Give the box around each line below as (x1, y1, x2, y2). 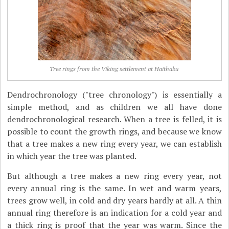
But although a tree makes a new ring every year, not (7, 170, 222, 181)
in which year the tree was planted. (7, 150, 137, 162)
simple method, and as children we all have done (7, 101, 222, 112)
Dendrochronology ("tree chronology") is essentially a (7, 89, 222, 100)
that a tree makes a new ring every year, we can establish (7, 138, 222, 149)
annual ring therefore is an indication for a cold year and (7, 207, 222, 218)
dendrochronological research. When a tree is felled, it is (7, 113, 222, 125)
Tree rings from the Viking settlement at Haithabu (50, 65, 179, 73)
